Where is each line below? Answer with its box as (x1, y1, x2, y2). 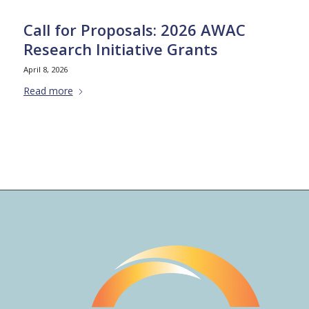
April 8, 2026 (23, 63, 68, 74)
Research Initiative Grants (23, 38, 218, 59)
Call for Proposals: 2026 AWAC (23, 19, 246, 40)
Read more (23, 83, 73, 97)
